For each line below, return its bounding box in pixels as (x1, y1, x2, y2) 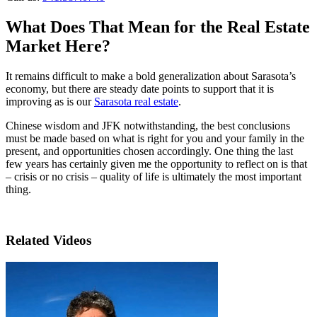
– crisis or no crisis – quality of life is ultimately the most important (6, 170, 301, 183)
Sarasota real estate (94, 95, 178, 108)
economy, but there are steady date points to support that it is (6, 82, 274, 95)
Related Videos (6, 233, 91, 248)
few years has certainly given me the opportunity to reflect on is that (6, 157, 307, 170)
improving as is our (6, 95, 94, 108)
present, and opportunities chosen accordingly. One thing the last (6, 144, 293, 157)
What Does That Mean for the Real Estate (6, 17, 310, 36)
